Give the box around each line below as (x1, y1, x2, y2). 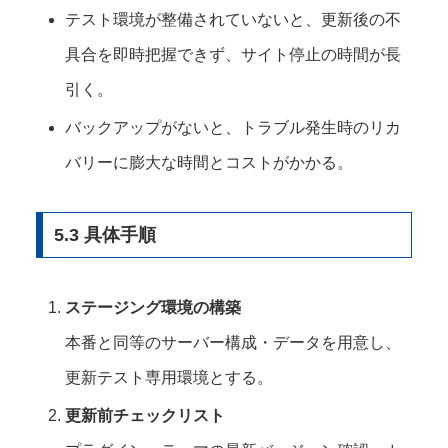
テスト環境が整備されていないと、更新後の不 (65, 10, 402, 28)
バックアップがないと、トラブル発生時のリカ (65, 119, 402, 137)
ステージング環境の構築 (65, 299, 242, 317)
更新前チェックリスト (65, 407, 226, 425)
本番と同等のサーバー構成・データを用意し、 (65, 334, 402, 352)
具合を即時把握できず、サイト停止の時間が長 (65, 45, 402, 63)
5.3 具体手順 (53, 224, 156, 245)
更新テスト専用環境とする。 (65, 369, 274, 387)
